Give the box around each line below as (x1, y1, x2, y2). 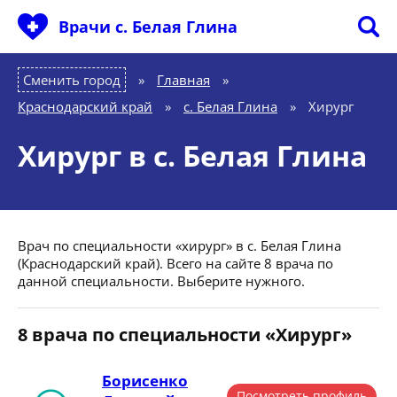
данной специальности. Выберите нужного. (18, 272, 305, 290)
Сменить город (23, 71, 121, 89)
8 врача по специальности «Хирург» (18, 323, 352, 346)
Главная (157, 71, 210, 89)
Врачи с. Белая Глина (58, 16, 237, 37)
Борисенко (102, 370, 188, 391)
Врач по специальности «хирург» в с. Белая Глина (18, 237, 341, 254)
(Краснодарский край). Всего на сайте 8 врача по (18, 254, 333, 272)
